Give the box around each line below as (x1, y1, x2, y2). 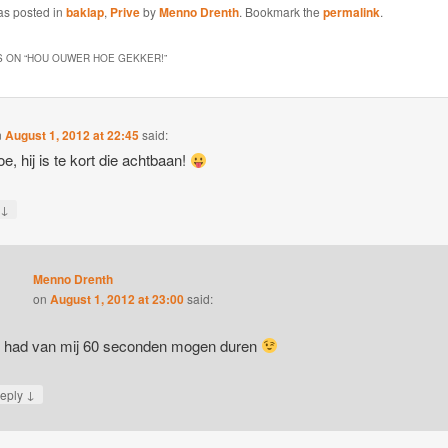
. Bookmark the (238, 2, 323, 20)
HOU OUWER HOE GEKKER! (26, 50, 164, 65)
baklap (65, 2, 104, 21)
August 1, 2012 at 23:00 (49, 290, 184, 309)
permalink (322, 2, 380, 21)
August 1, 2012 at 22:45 (5, 126, 140, 145)
